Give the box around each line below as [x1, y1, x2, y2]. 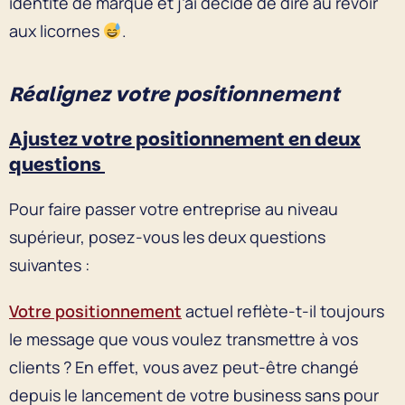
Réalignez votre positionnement [9, 80, 340, 108]
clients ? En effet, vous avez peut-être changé [9, 355, 359, 378]
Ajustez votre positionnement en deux [9, 126, 361, 152]
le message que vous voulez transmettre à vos [9, 327, 358, 350]
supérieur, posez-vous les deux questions [9, 225, 325, 248]
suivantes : [9, 253, 93, 276]
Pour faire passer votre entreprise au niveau [9, 197, 338, 220]
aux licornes [9, 19, 103, 42]
